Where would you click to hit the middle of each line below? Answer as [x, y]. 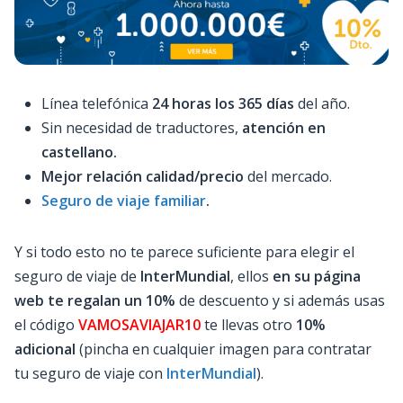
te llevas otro [250, 324]
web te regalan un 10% [95, 300]
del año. [322, 103]
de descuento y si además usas [280, 300]
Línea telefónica [97, 103]
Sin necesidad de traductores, [142, 127]
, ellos [251, 276]
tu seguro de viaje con [90, 373]
